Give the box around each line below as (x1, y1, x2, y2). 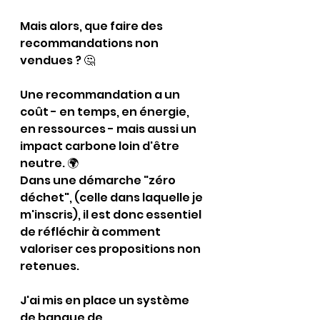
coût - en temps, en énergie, (20, 104, 191, 120)
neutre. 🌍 (20, 155, 79, 171)
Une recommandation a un (20, 86, 182, 103)
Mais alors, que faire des (20, 18, 165, 34)
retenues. (20, 258, 81, 274)
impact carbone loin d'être (20, 138, 181, 154)
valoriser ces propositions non (20, 241, 203, 257)
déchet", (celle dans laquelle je (20, 189, 205, 206)
